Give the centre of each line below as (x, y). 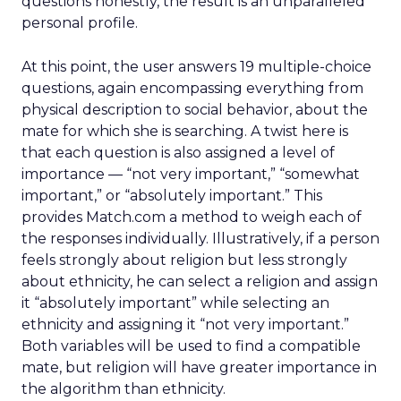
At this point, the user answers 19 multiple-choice (196, 67)
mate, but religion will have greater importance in (199, 367)
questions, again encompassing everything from (192, 88)
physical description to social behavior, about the (195, 110)
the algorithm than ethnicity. (124, 389)
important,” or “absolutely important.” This (172, 196)
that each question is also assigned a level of (178, 153)
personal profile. (80, 23)
